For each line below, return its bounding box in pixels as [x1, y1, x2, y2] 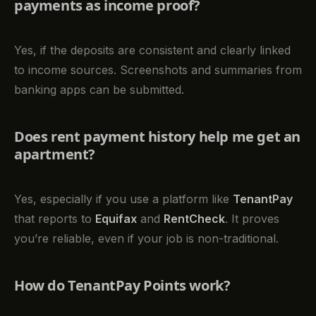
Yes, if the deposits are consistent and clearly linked [14, 42, 291, 57]
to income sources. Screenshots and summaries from [14, 62, 302, 77]
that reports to [14, 211, 95, 226]
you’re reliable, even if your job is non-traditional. [14, 231, 279, 245]
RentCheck [164, 211, 225, 226]
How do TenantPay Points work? [14, 275, 231, 295]
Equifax [95, 211, 137, 226]
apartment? [14, 144, 95, 164]
